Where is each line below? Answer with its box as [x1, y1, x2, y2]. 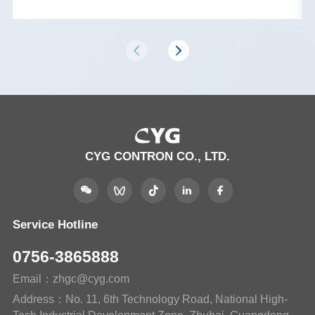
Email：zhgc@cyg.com [12, 272, 129, 285]
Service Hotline [12, 217, 98, 231]
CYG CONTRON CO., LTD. [85, 149, 230, 163]
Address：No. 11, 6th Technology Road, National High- [12, 292, 288, 305]
